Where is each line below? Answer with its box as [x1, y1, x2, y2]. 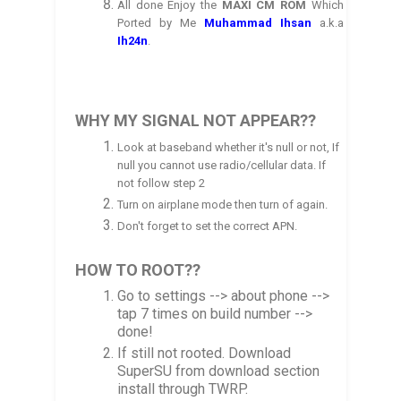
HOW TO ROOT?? [74, 260, 200, 279]
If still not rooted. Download [117, 344, 292, 362]
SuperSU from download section [117, 362, 320, 380]
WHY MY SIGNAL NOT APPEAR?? [74, 110, 316, 130]
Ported [117, 16, 152, 30]
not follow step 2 [117, 175, 206, 190]
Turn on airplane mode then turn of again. [117, 197, 328, 211]
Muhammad [203, 16, 280, 30]
